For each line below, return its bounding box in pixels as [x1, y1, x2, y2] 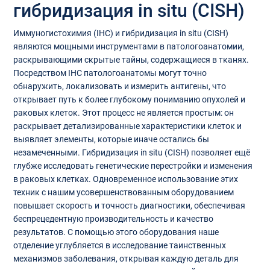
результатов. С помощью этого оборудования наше [13, 227, 219, 237]
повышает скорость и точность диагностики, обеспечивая [13, 200, 245, 210]
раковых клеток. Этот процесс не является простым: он [13, 107, 234, 118]
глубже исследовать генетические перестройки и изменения [13, 160, 253, 171]
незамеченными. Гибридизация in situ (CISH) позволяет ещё [13, 147, 250, 157]
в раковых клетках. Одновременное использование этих [13, 174, 238, 184]
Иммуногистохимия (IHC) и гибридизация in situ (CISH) [13, 28, 228, 38]
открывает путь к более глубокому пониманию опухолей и [13, 94, 245, 104]
